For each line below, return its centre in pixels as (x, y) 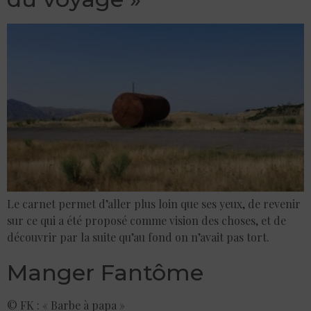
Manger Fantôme (105, 272)
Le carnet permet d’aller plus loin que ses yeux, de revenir (154, 203)
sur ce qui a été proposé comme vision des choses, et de (146, 220)
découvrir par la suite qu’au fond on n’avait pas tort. (138, 237)
